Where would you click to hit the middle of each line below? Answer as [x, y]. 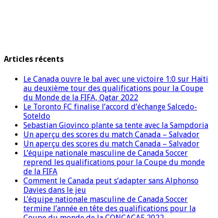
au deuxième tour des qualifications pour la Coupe [113, 88]
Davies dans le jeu [55, 190]
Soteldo [37, 116]
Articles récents [34, 59]
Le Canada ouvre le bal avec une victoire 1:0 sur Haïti [116, 79]
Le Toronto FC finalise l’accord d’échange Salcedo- [110, 107]
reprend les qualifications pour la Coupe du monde [114, 162]
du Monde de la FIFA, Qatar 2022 [81, 97]
